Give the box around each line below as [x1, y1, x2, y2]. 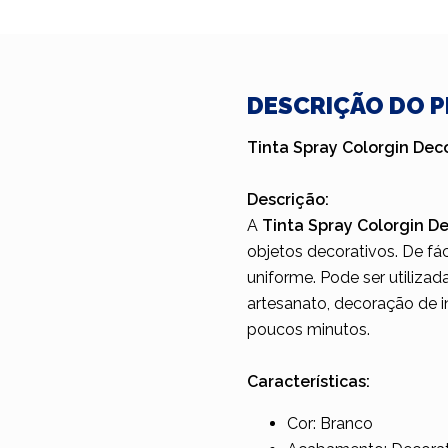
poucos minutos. [247, 320, 370, 339]
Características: [247, 372, 370, 391]
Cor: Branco [287, 414, 373, 433]
